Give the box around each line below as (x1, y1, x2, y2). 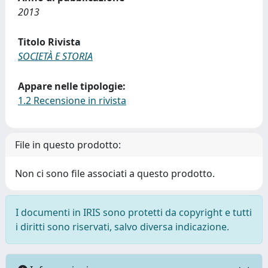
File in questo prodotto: (15, 138, 121, 151)
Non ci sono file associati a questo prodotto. (15, 167, 215, 180)
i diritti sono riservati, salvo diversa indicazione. (16, 220, 229, 233)
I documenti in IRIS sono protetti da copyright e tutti (16, 206, 252, 219)
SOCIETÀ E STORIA (18, 50, 93, 63)
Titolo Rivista (18, 35, 81, 48)
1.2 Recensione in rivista (18, 94, 126, 107)
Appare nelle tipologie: (18, 80, 126, 93)
